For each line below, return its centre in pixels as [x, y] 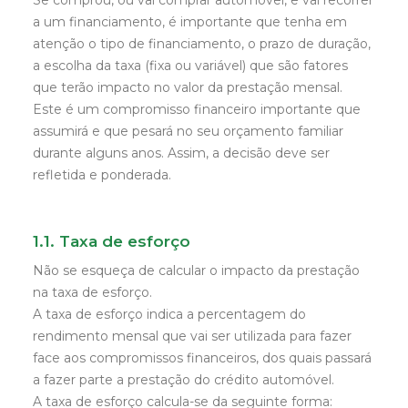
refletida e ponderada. [102, 175]
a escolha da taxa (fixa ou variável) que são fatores [190, 66]
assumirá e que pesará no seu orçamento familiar [188, 131]
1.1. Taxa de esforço [112, 241]
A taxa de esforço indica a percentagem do [169, 314]
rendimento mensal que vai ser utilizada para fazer [192, 336]
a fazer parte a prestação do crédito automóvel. [184, 380]
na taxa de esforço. [92, 292]
